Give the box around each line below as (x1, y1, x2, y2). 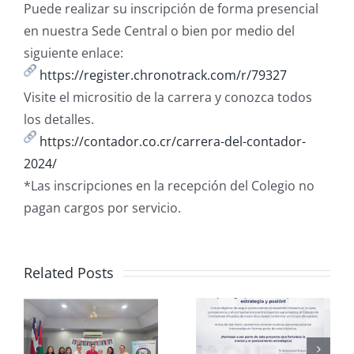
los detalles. (24, 110, 94, 128)
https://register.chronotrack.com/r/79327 (40, 66, 287, 84)
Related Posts (24, 262, 114, 282)
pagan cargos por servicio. (24, 198, 181, 217)
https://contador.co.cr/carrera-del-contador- (40, 132, 306, 150)
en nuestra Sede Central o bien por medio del (24, 21, 295, 40)
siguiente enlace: (24, 43, 123, 62)
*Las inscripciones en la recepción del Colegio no (24, 176, 314, 194)
